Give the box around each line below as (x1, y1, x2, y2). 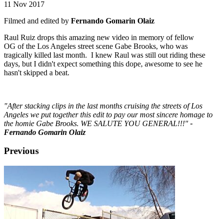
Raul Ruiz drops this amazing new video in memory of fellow (4, 33, 194, 42)
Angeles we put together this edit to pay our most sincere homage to (4, 110, 213, 119)
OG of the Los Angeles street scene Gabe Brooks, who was (4, 42, 188, 50)
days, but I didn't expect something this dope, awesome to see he (4, 59, 202, 68)
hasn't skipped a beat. (4, 68, 69, 77)
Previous (4, 146, 39, 156)
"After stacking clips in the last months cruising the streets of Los (4, 101, 202, 110)
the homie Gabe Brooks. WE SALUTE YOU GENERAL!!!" (4, 119, 188, 128)
